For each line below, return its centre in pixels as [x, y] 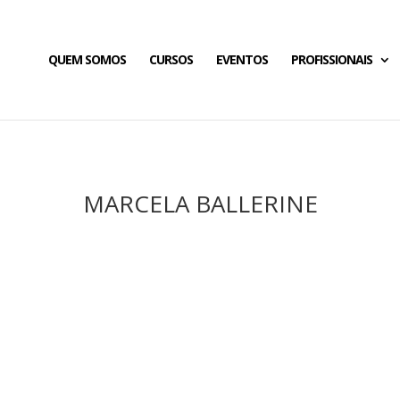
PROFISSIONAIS [331, 59]
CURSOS [171, 59]
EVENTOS [242, 59]
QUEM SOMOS [87, 59]
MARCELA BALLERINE [200, 203]
